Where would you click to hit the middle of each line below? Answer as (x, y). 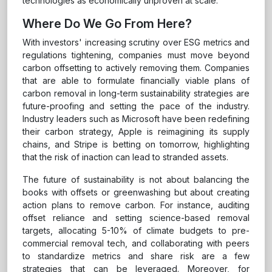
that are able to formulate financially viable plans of (136, 81)
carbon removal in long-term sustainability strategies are (136, 93)
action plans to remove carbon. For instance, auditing (136, 205)
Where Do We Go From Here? (107, 24)
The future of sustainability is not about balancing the (136, 180)
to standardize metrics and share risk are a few (136, 256)
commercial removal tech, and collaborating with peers (136, 243)
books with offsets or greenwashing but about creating (136, 192)
